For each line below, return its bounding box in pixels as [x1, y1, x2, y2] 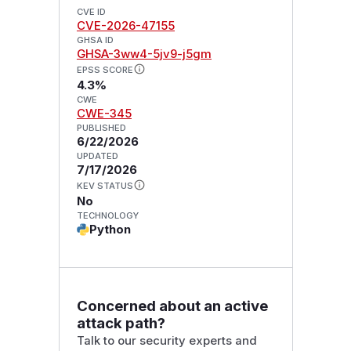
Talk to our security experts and [76, 333, 257, 348]
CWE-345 [76, 107, 132, 121]
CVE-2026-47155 [76, 19, 175, 34]
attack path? [76, 313, 165, 332]
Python [89, 222, 131, 237]
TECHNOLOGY [76, 209, 139, 221]
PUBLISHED [76, 122, 126, 134]
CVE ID [76, 6, 106, 18]
